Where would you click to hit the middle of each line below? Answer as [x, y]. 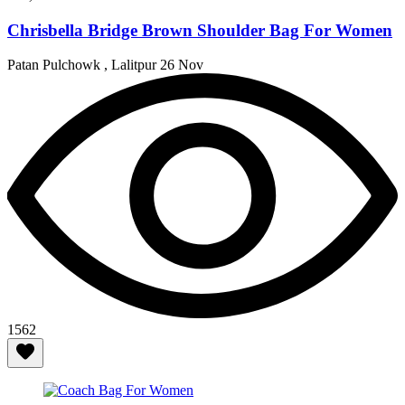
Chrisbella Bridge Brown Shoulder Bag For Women [200, 30]
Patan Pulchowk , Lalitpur [84, 65]
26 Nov [182, 65]
